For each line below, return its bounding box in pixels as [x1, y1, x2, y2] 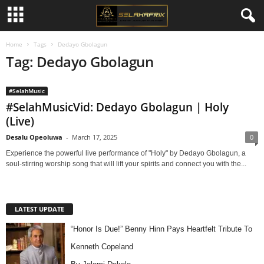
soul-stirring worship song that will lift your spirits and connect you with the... [6, 160, 246, 168]
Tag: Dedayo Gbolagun [6, 52, 154, 71]
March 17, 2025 [72, 133, 117, 141]
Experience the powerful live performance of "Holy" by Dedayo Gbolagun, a [6, 149, 246, 157]
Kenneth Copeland [70, 242, 133, 251]
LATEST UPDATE [15, 204, 64, 213]
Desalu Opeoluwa [6, 133, 62, 141]
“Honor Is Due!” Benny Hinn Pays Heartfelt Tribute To [70, 224, 252, 233]
